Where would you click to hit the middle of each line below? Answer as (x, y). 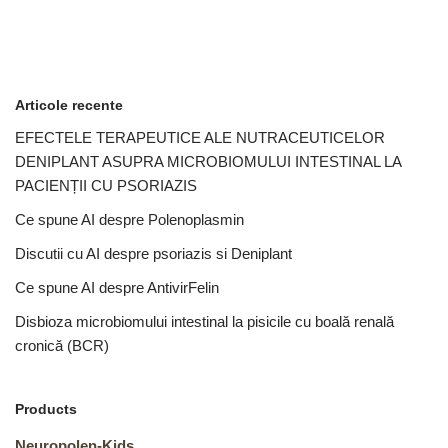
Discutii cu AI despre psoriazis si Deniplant (153, 253)
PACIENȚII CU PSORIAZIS (106, 185)
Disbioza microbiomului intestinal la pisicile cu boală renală (204, 321)
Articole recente (69, 105)
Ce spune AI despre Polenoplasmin (129, 219)
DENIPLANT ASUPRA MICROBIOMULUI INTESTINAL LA (208, 161)
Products (46, 409)
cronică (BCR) (62, 345)
